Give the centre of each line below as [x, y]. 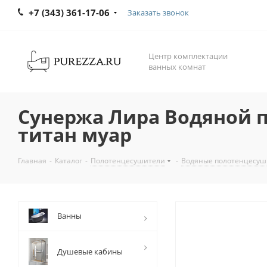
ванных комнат [177, 67]
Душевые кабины [90, 252]
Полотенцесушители [128, 161]
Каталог [69, 161]
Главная [32, 161]
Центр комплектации [188, 56]
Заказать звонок [158, 13]
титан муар [75, 134]
